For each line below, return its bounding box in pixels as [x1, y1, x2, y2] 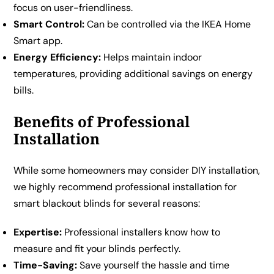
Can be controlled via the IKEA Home [84, 17, 251, 31]
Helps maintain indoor [101, 50, 202, 64]
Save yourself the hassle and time [77, 258, 230, 272]
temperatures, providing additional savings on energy [13, 67, 253, 80]
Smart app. [13, 34, 63, 47]
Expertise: [13, 225, 62, 239]
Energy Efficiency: [13, 50, 102, 64]
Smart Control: [13, 17, 85, 31]
